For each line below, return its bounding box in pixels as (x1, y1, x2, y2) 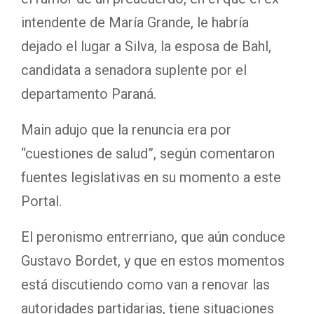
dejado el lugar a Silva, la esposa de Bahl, (21, 37, 271, 55)
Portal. (21, 192, 62, 210)
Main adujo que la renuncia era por (21, 121, 231, 138)
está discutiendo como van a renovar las (21, 275, 270, 293)
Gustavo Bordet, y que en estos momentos (21, 252, 285, 269)
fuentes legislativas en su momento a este (21, 168, 281, 186)
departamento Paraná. (21, 85, 156, 102)
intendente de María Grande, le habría (21, 13, 249, 31)
